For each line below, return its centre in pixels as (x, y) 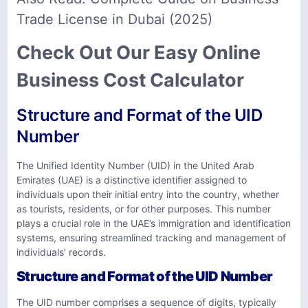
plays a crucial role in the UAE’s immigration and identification (154, 223)
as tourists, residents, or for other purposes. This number (144, 208)
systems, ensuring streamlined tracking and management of (151, 237)
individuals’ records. (61, 252)
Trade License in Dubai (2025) (114, 19)
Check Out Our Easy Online (139, 53)
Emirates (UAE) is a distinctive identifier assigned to (132, 179)
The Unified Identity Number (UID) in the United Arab (135, 165)
